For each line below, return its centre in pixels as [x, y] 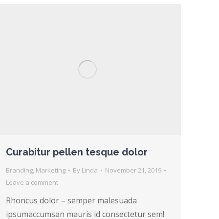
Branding [19, 170]
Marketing [51, 170]
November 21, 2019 [133, 170]
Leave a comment [32, 183]
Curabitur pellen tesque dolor [77, 152]
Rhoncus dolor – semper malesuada [71, 201]
